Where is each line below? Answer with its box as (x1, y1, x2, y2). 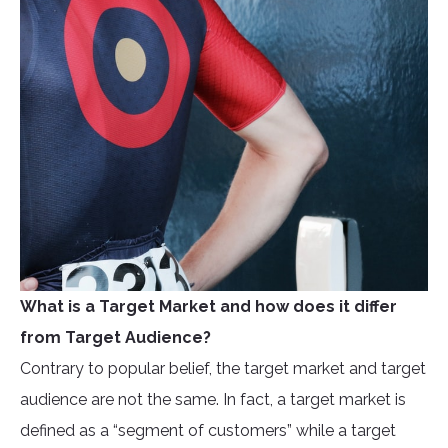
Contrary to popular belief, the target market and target (20, 359, 426, 379)
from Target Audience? (20, 328, 211, 348)
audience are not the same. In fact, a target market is (20, 390, 406, 410)
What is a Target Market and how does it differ (20, 297, 397, 317)
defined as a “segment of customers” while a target (20, 421, 396, 441)
